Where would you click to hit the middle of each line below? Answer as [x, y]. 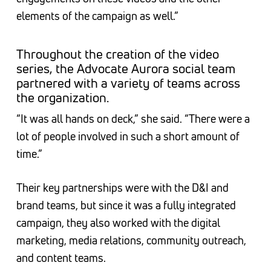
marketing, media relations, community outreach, [131, 240]
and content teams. [61, 258]
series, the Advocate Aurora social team [126, 69]
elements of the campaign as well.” [97, 16]
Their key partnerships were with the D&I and [122, 188]
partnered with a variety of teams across [128, 83]
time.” [29, 154]
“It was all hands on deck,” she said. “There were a [133, 119]
